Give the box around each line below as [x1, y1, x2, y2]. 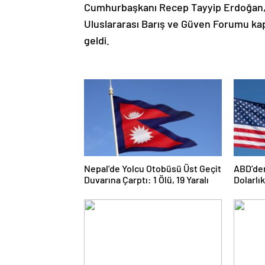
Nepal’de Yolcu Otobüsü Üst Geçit [84, 163, 221, 174]
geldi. [84, 34, 109, 47]
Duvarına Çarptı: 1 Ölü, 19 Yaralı [84, 174, 209, 185]
